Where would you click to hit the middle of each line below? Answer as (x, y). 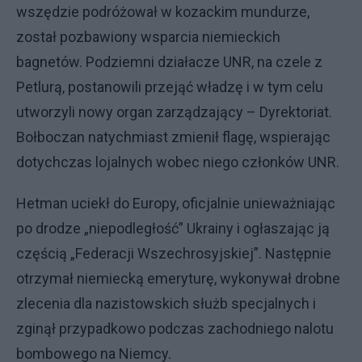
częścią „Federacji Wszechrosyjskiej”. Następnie (174, 253)
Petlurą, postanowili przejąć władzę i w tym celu (170, 87)
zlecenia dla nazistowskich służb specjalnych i (166, 303)
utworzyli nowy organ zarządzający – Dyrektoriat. (174, 112)
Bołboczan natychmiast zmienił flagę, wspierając (173, 137)
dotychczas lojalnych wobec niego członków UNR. (178, 162)
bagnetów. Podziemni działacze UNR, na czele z (169, 62)
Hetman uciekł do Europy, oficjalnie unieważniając (176, 203)
